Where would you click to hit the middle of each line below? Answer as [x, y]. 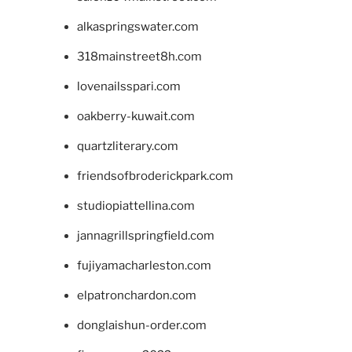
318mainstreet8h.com [139, 57]
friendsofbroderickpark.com [155, 176]
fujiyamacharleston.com [144, 266]
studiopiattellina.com [136, 206]
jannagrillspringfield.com [145, 236]
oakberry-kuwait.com [136, 117]
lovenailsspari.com [128, 87]
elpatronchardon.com [136, 296]
